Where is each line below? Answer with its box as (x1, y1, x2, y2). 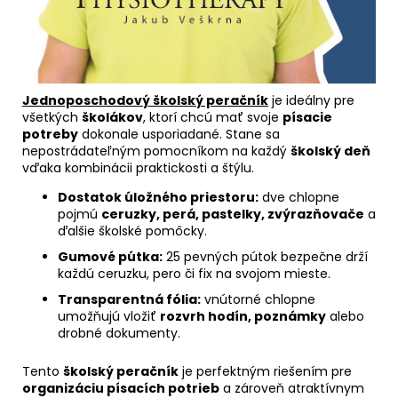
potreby (22, 124, 78, 143)
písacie (283, 107, 332, 126)
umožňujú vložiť (58, 306, 160, 325)
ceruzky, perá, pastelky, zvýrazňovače (101, 204, 364, 223)
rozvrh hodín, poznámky (160, 306, 326, 325)
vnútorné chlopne (201, 290, 315, 308)
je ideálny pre (268, 91, 354, 109)
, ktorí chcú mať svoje (143, 107, 283, 126)
